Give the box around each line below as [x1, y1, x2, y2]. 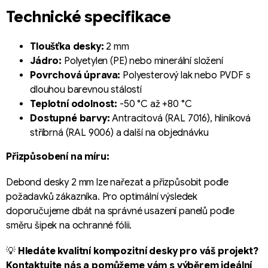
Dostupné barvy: [30, 112, 110, 124]
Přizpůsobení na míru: [6, 150, 109, 163]
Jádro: [30, 54, 62, 67]
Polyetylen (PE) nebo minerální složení [62, 54, 223, 67]
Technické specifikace [6, 7, 171, 26]
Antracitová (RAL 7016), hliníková [109, 112, 251, 124]
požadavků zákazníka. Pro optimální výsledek [6, 190, 198, 203]
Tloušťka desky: [30, 40, 104, 53]
